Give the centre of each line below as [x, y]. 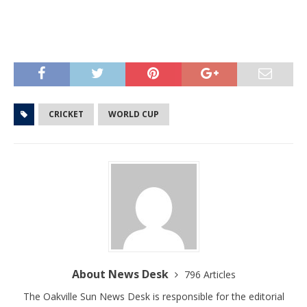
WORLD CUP [134, 114]
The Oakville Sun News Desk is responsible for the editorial [153, 296]
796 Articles [210, 274]
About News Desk [121, 274]
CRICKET [66, 114]
